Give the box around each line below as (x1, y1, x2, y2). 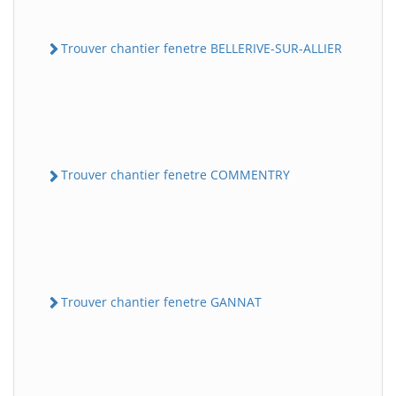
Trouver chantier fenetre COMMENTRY (61, 166, 290, 184)
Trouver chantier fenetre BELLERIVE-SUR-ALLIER (61, 40, 342, 57)
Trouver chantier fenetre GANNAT (61, 293, 262, 310)
